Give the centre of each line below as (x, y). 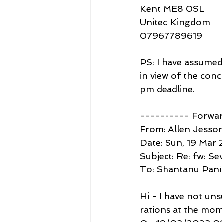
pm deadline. (167, 89)
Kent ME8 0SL (172, 8)
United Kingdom (175, 22)
